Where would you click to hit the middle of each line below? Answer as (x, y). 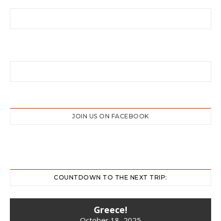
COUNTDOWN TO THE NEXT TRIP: (110, 177)
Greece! (110, 210)
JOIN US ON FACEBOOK (110, 116)
